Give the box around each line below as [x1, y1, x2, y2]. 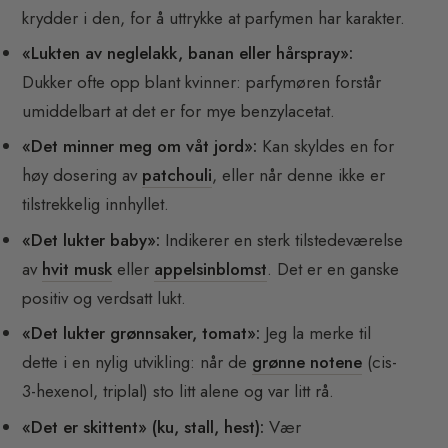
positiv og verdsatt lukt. [22, 285, 187, 310]
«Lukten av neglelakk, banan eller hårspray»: [22, 40, 354, 65]
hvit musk [42, 256, 113, 281]
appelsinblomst [154, 256, 268, 281]
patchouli [142, 163, 213, 188]
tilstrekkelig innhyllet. [22, 192, 170, 217]
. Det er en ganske [267, 256, 400, 281]
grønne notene [252, 350, 363, 375]
